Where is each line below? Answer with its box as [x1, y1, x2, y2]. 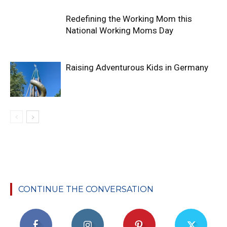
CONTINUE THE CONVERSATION [18, 184, 154, 194]
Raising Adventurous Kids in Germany [66, 62, 208, 72]
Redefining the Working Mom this [66, 13, 192, 24]
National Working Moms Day [66, 25, 173, 35]
